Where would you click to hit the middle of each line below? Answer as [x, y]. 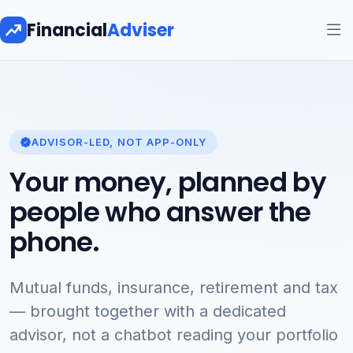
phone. [54, 242]
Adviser [141, 30]
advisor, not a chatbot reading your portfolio [174, 335]
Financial [67, 30]
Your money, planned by [168, 182]
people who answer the [160, 212]
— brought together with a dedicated [148, 311]
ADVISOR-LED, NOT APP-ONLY [119, 142]
